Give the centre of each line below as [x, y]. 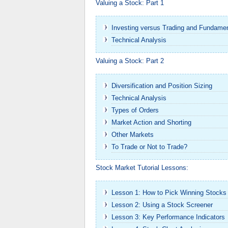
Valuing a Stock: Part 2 [130, 61]
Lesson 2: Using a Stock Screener [162, 205]
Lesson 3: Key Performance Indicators [168, 217]
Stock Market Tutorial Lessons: [142, 168]
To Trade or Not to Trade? [149, 147]
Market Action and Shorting [151, 122]
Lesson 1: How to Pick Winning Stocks [169, 193]
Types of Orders [135, 110]
